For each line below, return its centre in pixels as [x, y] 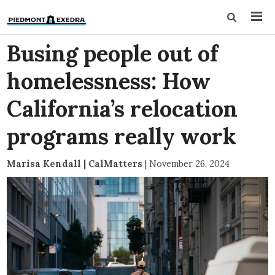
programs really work [122, 136]
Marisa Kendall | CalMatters [75, 164]
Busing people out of [113, 53]
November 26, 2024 [190, 164]
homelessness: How [109, 81]
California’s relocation [122, 109]
